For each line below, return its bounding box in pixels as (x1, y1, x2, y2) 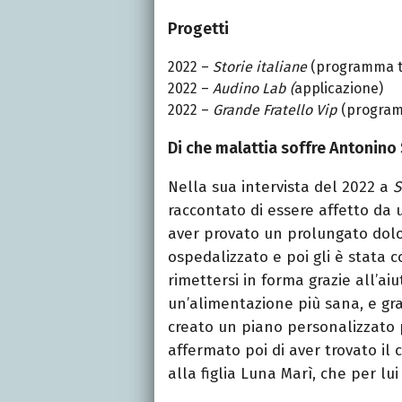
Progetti (168, 18, 229, 39)
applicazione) (294, 79, 383, 97)
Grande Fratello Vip (213, 100, 337, 118)
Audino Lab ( (213, 79, 294, 97)
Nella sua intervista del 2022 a (168, 177, 393, 197)
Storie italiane (213, 57, 307, 75)
